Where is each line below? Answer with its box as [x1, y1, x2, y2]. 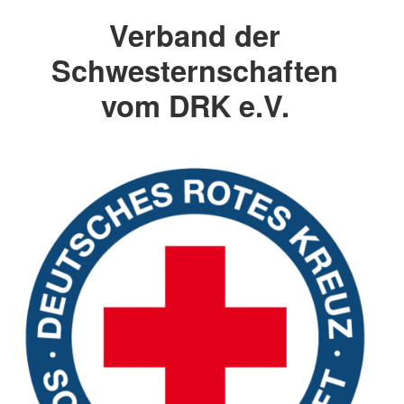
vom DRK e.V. [100, 83, 289, 126]
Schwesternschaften [51, 48, 338, 91]
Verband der [109, 13, 280, 56]
